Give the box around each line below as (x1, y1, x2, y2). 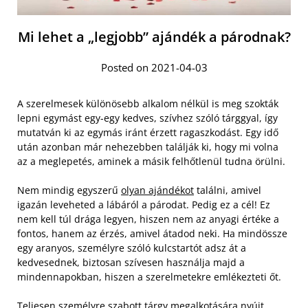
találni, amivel (194, 184, 261, 197)
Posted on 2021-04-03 (100, 60, 208, 75)
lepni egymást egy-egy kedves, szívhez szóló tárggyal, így (17, 111, 278, 125)
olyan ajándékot (121, 184, 194, 197)
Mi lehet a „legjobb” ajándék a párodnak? (17, 27, 291, 47)
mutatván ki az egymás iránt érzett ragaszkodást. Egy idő (17, 126, 278, 140)
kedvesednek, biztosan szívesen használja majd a (17, 256, 245, 269)
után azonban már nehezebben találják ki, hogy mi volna (17, 140, 278, 154)
